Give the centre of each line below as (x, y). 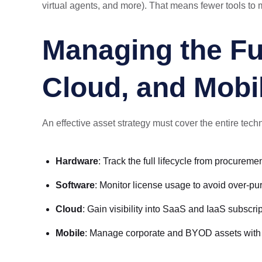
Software (75, 185)
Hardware (77, 161)
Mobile (70, 233)
